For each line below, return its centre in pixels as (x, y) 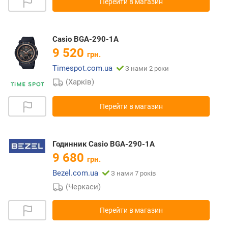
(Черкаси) (83, 187)
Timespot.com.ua (82, 68)
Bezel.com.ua (75, 173)
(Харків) (80, 82)
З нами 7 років (133, 174)
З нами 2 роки (147, 69)
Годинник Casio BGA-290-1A (104, 144)
